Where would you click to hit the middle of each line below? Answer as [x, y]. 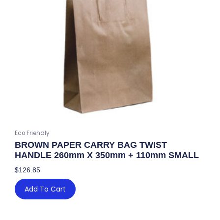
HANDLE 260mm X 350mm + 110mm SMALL [107, 155]
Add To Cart [45, 189]
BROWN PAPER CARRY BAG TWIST [91, 145]
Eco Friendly [32, 133]
